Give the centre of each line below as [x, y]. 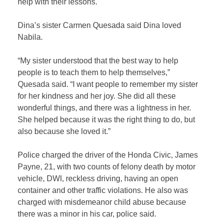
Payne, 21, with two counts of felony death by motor [107, 167]
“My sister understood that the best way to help [98, 61]
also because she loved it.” [64, 132]
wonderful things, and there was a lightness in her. [105, 108]
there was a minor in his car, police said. [87, 214]
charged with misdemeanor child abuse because [102, 202]
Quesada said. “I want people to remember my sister [108, 84]
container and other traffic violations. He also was [103, 191]
